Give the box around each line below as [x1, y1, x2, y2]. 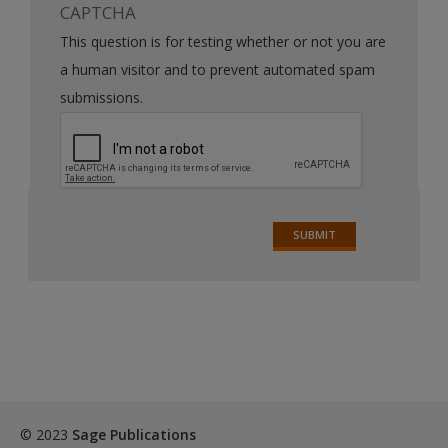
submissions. [60, 87, 144, 107]
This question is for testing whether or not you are [60, 31, 387, 51]
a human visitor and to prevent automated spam [60, 59, 376, 79]
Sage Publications [72, 424, 196, 444]
